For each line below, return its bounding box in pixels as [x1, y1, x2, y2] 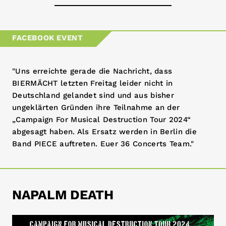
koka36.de [93, 92, 133, 101]
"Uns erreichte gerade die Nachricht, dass [12, 67, 173, 76]
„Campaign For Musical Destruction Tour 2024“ [12, 115, 191, 124]
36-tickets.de [87, 20, 139, 29]
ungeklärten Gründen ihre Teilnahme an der [12, 103, 180, 112]
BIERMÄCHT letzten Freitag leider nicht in [12, 79, 173, 88]
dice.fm [99, 44, 127, 53]
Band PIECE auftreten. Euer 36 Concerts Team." [12, 139, 194, 148]
